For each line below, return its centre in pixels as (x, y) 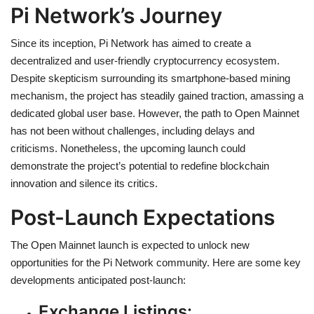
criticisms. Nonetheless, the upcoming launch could (128, 148)
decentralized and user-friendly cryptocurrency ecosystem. (145, 60)
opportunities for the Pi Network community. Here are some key (156, 262)
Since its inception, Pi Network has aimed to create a (131, 43)
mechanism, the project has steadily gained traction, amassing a (157, 95)
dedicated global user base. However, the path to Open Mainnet (155, 113)
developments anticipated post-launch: (98, 280)
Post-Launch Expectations (143, 217)
